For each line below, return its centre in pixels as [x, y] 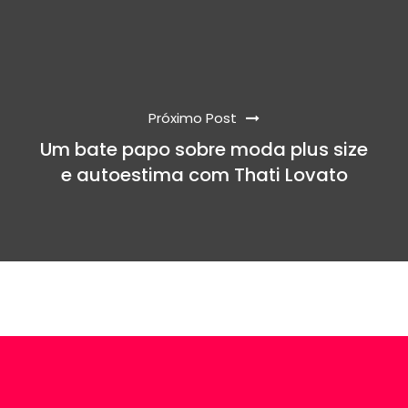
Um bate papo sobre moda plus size [204, 149]
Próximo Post [193, 117]
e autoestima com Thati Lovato [204, 174]
